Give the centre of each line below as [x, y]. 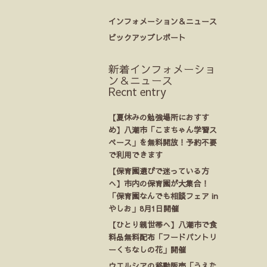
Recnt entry [137, 91]
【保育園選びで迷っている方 [159, 171]
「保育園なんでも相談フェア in [163, 196]
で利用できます [136, 155]
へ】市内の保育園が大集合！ [159, 183]
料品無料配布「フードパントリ [163, 237]
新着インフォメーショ [162, 69]
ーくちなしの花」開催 [147, 249]
